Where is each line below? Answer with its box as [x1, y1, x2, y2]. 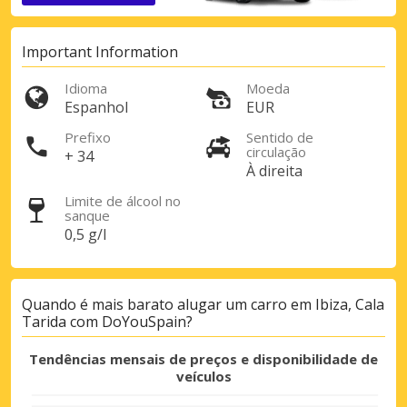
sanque [65, 206, 110, 225]
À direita [246, 161, 303, 182]
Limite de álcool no [65, 192, 181, 211]
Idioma [65, 79, 107, 98]
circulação [246, 143, 306, 162]
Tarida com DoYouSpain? [22, 311, 193, 332]
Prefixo [65, 128, 111, 147]
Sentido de [246, 128, 313, 147]
